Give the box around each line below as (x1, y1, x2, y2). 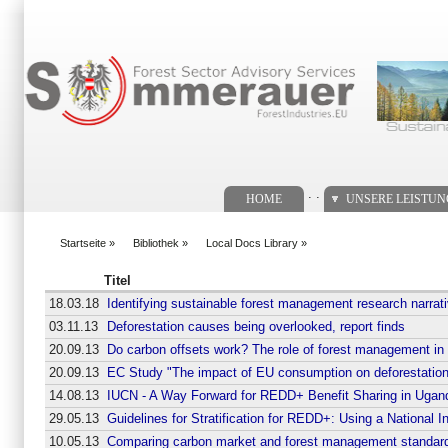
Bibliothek (133, 236, 179, 249)
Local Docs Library (206, 236, 298, 249)
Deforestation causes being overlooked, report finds (106, 318, 405, 334)
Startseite (60, 236, 106, 249)
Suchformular (19, 28, 128, 47)
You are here (45, 244, 123, 260)
